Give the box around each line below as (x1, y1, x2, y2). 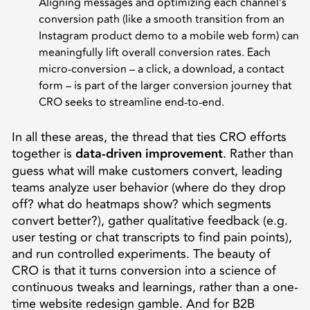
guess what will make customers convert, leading (11, 161, 282, 181)
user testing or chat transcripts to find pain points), (11, 227, 292, 247)
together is (11, 143, 75, 163)
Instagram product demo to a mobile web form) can (39, 27, 299, 44)
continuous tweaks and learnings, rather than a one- (11, 277, 298, 297)
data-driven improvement (75, 143, 223, 164)
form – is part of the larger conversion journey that (39, 77, 292, 94)
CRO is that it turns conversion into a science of (11, 260, 276, 280)
